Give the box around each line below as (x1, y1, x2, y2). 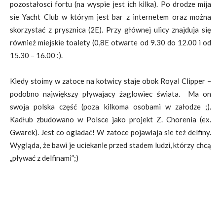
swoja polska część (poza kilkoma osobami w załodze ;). (10, 102, 211, 111)
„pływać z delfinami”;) (10, 153, 78, 162)
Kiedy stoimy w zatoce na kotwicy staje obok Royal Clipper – (10, 76, 211, 85)
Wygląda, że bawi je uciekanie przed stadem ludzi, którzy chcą (10, 141, 211, 149)
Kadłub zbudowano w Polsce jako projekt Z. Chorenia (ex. (10, 115, 211, 124)
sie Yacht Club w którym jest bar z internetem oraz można (10, 12, 211, 21)
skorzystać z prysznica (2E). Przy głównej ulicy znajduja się (10, 25, 211, 34)
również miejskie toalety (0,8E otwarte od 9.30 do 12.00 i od (10, 38, 211, 47)
